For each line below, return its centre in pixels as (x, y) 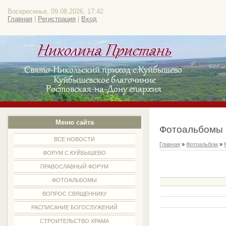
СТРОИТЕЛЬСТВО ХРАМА (75, 221)
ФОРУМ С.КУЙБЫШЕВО (75, 153)
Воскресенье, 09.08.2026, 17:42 (55, 11)
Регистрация (57, 19)
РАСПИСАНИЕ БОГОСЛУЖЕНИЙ (75, 207)
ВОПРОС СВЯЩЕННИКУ (74, 194)
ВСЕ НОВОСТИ (75, 139)
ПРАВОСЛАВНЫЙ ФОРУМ (75, 166)
